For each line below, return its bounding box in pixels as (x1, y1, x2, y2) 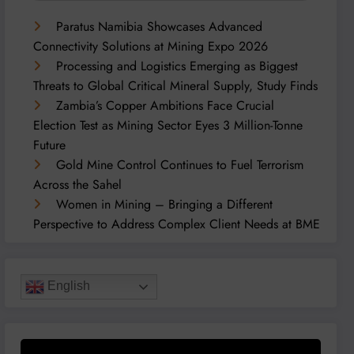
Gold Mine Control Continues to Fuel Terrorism (56, 155, 304, 174)
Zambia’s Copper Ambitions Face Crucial (56, 96, 275, 115)
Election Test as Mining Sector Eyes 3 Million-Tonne (33, 115, 303, 134)
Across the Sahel (33, 175, 122, 194)
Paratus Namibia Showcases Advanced (56, 17, 263, 36)
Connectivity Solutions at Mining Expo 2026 (33, 36, 269, 55)
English (44, 279, 91, 293)
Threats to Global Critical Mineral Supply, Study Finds (33, 76, 318, 95)
